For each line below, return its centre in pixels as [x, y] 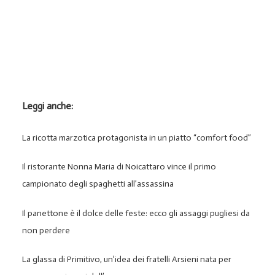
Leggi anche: [48, 106]
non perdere [46, 230]
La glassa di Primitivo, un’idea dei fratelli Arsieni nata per [127, 259]
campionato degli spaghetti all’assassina [98, 184]
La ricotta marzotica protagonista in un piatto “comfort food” [137, 138]
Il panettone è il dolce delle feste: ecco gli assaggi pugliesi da [136, 213]
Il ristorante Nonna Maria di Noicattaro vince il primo [119, 167]
